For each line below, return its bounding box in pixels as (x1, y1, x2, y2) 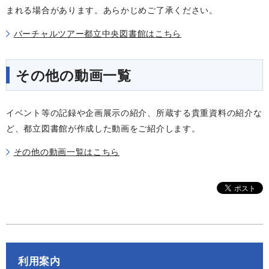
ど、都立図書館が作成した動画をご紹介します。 (6, 123, 201, 134)
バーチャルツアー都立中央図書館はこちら (13, 28, 182, 39)
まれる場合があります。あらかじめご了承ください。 (6, 5, 218, 16)
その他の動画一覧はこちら (13, 147, 120, 157)
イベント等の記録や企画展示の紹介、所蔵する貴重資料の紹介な (6, 107, 262, 118)
